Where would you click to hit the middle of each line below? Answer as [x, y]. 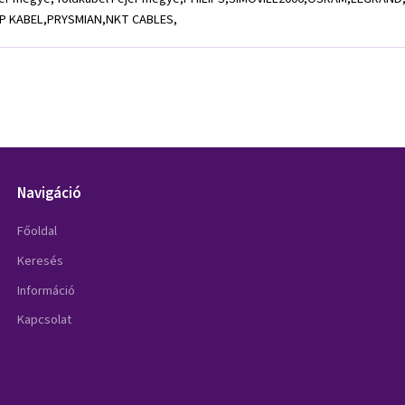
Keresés [41, 260]
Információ [47, 290]
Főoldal [38, 231]
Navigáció [50, 193]
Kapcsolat [45, 320]
